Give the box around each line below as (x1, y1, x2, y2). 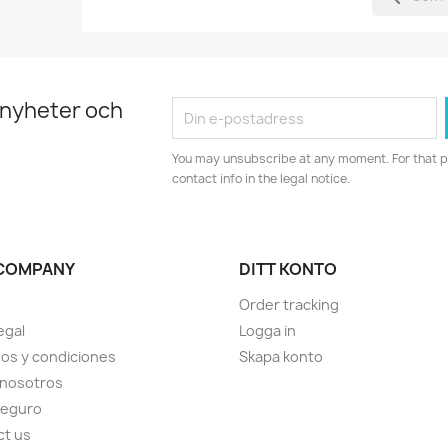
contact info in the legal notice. (172, 170, 351, 188)
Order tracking (239, 295, 339, 315)
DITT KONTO (239, 258, 337, 281)
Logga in (239, 321, 296, 341)
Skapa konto (239, 347, 323, 367)
